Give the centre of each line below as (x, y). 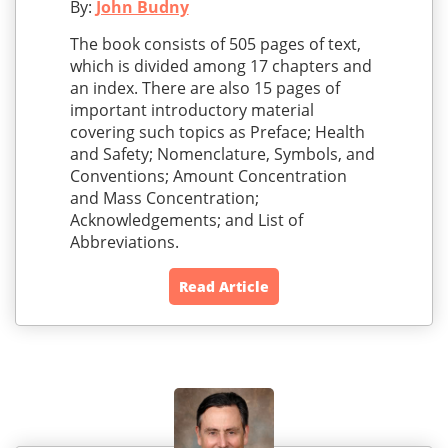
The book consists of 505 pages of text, (215, 44)
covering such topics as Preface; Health (217, 132)
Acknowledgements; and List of (186, 220)
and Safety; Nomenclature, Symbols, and (222, 154)
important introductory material (191, 110)
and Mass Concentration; (164, 198)
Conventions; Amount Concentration (208, 176)
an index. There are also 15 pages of (204, 88)
